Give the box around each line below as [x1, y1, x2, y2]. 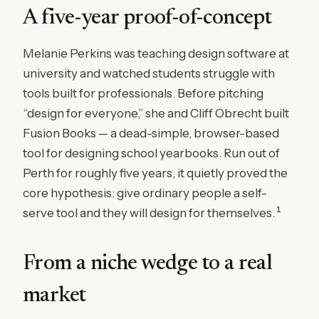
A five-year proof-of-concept [23, 8, 272, 29]
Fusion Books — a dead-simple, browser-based [23, 126, 279, 140]
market [23, 286, 86, 307]
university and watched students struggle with [23, 66, 275, 80]
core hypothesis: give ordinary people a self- [23, 186, 267, 200]
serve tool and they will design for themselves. [23, 206, 275, 220]
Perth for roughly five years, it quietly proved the [23, 166, 288, 180]
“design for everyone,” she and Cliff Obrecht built [23, 106, 289, 120]
